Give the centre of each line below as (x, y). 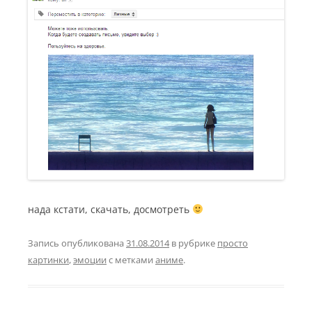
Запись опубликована (77, 243)
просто (233, 243)
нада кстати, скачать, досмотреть (110, 209)
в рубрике (193, 243)
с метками (131, 259)
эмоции (90, 259)
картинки (48, 259)
